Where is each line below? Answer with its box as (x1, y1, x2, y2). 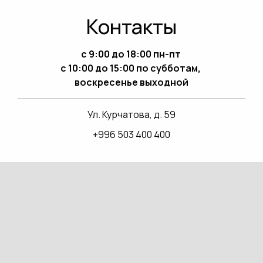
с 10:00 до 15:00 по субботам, (60, 61, 203, 75)
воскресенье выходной (75, 75, 188, 89)
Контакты (86, 12, 177, 40)
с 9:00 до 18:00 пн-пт (80, 47, 183, 60)
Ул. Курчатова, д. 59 (87, 107, 176, 121)
